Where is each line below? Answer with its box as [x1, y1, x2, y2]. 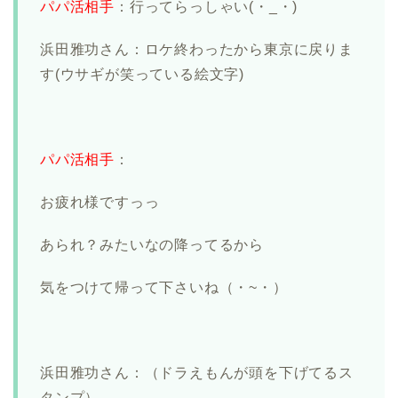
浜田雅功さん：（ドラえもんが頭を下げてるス [40, 365, 354, 381]
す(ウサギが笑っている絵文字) [40, 67, 244, 83]
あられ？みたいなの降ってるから [40, 237, 279, 253]
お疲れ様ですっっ [40, 195, 160, 211]
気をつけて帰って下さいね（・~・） [40, 280, 288, 296]
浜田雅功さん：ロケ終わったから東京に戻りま [40, 42, 354, 58]
